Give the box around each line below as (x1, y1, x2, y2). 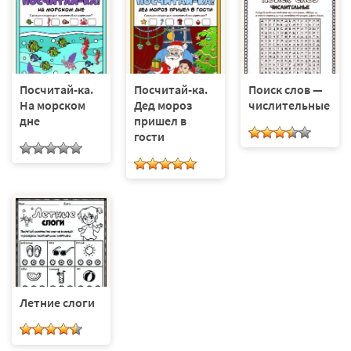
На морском (20, 97, 85, 114)
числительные (248, 97, 330, 114)
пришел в (133, 113, 186, 129)
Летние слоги (20, 294, 95, 310)
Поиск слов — (248, 81, 323, 98)
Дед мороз (133, 97, 192, 114)
